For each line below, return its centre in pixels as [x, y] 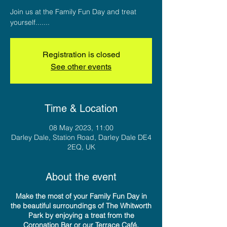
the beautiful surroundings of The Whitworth [81, 205]
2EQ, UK [81, 147]
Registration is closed [81, 54]
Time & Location [81, 108]
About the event [81, 177]
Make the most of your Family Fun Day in [81, 196]
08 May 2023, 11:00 [81, 127]
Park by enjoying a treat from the [81, 215]
